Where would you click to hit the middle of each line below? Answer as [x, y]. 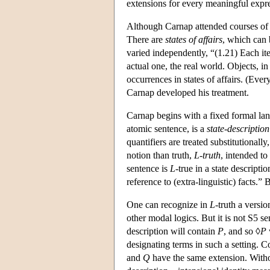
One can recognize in [168, 204]
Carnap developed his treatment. [188, 92]
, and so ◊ [242, 231]
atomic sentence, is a [167, 128]
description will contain [172, 231]
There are [146, 39]
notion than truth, [160, 155]
